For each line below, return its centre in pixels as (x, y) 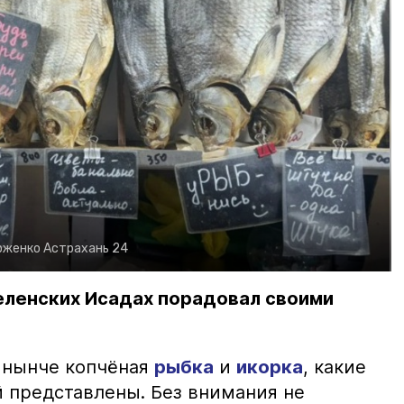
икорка (270, 367)
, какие (335, 367)
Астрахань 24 (86, 249)
